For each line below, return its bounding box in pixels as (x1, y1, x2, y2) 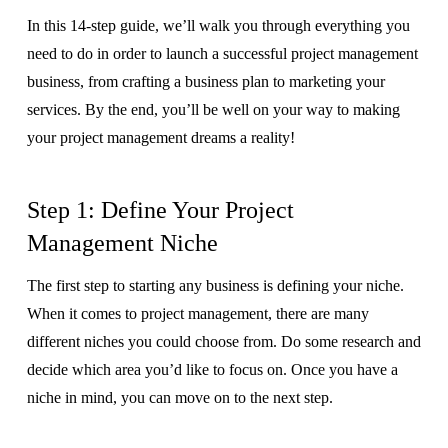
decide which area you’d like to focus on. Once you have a (26, 361, 398, 379)
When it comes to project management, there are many (26, 305, 369, 323)
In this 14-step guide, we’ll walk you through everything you (26, 17, 410, 35)
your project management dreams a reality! (26, 129, 295, 147)
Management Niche (26, 230, 218, 257)
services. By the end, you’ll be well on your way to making (26, 101, 400, 119)
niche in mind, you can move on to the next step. (26, 389, 333, 407)
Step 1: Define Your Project (26, 197, 294, 224)
